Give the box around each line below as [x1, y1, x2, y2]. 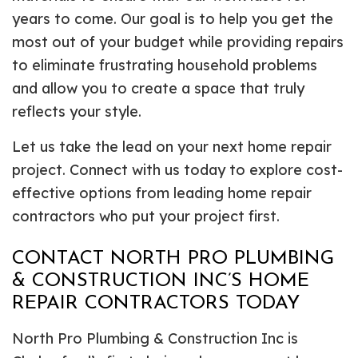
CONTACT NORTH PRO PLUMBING [12, 249, 334, 268]
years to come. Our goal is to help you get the [12, 9, 333, 28]
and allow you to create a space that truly [12, 78, 304, 97]
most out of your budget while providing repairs [12, 32, 344, 51]
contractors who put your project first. [12, 206, 280, 225]
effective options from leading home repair [12, 183, 312, 202]
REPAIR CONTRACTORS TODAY [12, 293, 300, 313]
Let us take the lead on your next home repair [12, 137, 332, 156]
